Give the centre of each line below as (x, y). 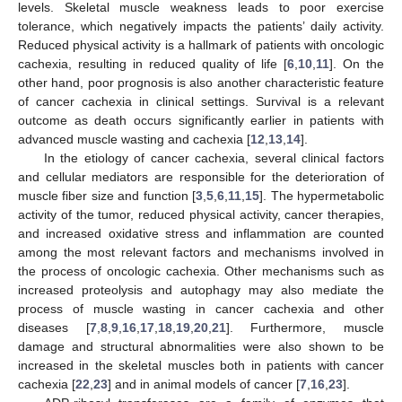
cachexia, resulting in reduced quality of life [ (153, 64)
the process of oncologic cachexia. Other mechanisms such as (201, 271)
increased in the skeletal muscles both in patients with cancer (201, 366)
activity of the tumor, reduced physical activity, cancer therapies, (201, 215)
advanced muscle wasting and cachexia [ (134, 140)
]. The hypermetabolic (322, 196)
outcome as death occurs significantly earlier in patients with (201, 121)
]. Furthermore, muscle (305, 328)
